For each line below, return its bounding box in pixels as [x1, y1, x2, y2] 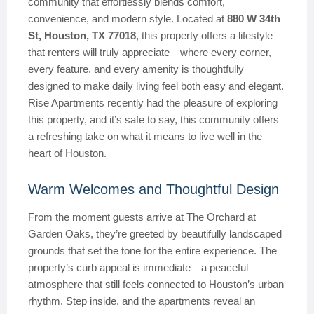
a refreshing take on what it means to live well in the [28, 130, 262, 142]
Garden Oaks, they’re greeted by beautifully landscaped [28, 228, 282, 240]
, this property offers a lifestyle [136, 29, 273, 41]
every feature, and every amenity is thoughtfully [28, 63, 244, 75]
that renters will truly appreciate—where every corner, [28, 46, 271, 58]
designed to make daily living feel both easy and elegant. [28, 80, 284, 92]
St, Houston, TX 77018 [28, 29, 136, 41]
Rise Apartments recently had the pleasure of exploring [28, 97, 278, 109]
